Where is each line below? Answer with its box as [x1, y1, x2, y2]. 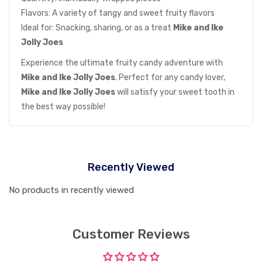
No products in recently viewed [9, 185, 134, 196]
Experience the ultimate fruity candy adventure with [21, 58, 223, 68]
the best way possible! [21, 102, 105, 112]
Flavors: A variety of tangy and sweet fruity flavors [21, 8, 215, 19]
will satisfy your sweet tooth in [115, 87, 235, 98]
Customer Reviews [72, 226, 190, 243]
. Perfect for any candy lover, [115, 73, 225, 83]
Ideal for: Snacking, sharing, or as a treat [21, 23, 173, 33]
